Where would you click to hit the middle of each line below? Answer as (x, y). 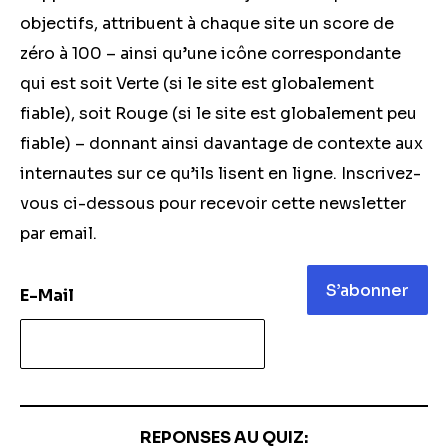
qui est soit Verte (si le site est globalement (197, 83)
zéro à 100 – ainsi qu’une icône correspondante (210, 53)
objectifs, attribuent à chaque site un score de (207, 23)
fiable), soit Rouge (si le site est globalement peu (218, 113)
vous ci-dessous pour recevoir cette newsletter (213, 203)
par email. (58, 233)
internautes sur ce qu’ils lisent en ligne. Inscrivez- (220, 173)
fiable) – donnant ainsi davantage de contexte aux (221, 143)
